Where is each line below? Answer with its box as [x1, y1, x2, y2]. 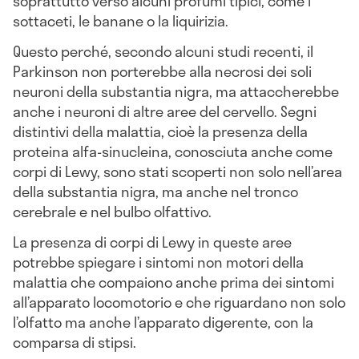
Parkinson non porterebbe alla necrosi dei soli [13, 59, 312, 83]
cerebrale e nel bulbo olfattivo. [13, 200, 212, 223]
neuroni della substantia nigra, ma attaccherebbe [13, 79, 339, 103]
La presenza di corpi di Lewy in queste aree [13, 230, 292, 253]
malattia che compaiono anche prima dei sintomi [13, 270, 334, 293]
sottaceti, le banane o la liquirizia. [13, 9, 228, 32]
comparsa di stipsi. [13, 330, 136, 353]
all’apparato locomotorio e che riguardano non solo [13, 290, 345, 313]
